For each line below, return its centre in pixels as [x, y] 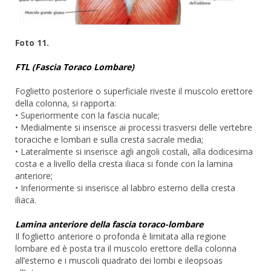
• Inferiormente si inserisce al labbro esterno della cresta [125, 188]
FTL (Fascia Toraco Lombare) [75, 67]
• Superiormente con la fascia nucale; [87, 115]
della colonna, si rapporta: [66, 103]
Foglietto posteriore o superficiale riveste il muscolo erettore [134, 91]
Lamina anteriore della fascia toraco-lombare [109, 224]
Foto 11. [32, 42]
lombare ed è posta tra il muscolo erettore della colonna [126, 248]
